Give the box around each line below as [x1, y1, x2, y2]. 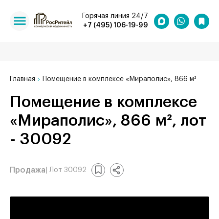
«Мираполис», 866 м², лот [10, 113, 206, 129]
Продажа [10, 166, 45, 174]
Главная [10, 76, 35, 83]
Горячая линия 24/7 [82, 13, 148, 20]
